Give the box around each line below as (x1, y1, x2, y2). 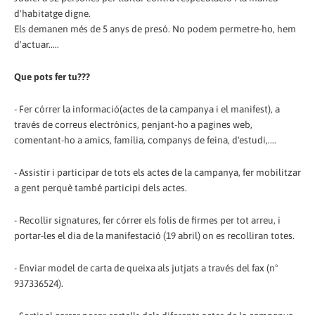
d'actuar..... (14, 39, 59, 50)
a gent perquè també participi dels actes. (14, 181, 187, 193)
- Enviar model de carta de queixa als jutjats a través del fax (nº (14, 262, 278, 274)
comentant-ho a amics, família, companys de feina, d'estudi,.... (14, 134, 276, 146)
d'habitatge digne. (14, 8, 91, 19)
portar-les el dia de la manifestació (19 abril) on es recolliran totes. (14, 229, 295, 241)
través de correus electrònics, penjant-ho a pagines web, (14, 118, 252, 130)
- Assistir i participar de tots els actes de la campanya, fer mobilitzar (14, 166, 301, 178)
